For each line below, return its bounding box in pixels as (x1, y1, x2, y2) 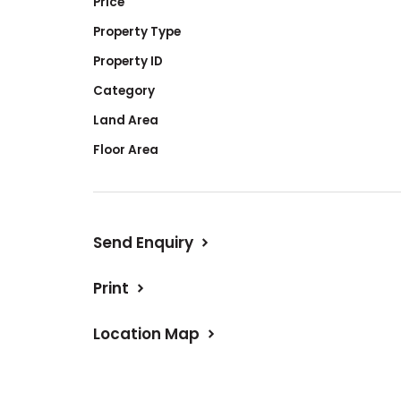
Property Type (93, 22, 181, 40)
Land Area (93, 111, 158, 129)
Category (93, 81, 155, 99)
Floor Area (93, 141, 158, 158)
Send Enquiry (93, 231, 193, 253)
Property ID (93, 52, 163, 70)
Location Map (93, 322, 200, 345)
